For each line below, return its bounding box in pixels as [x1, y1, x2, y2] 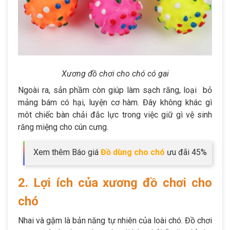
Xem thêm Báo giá [33, 147, 101, 157]
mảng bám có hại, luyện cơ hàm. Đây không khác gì [18, 97, 212, 107]
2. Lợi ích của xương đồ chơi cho [18, 175, 212, 190]
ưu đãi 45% [165, 147, 207, 157]
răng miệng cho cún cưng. [18, 122, 108, 132]
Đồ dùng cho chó [101, 147, 165, 157]
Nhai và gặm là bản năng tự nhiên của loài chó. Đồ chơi [18, 215, 212, 225]
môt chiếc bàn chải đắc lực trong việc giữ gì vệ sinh [18, 109, 212, 120]
